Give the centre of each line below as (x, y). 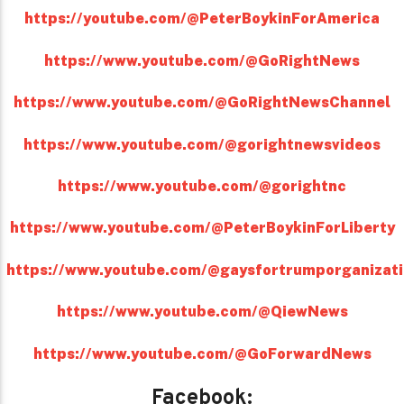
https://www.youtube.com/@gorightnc (202, 186)
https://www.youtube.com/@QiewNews (202, 312)
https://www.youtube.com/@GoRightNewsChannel (202, 103)
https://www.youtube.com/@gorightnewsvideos (202, 144)
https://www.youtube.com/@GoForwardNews (202, 353)
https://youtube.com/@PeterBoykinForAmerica (202, 19)
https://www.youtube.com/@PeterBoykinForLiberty (202, 228)
